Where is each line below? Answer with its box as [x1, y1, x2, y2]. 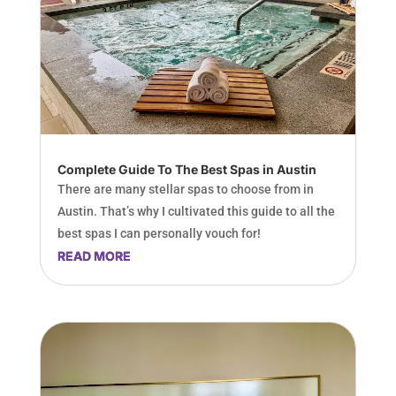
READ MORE [57, 247, 131, 263]
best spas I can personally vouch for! [57, 225, 261, 240]
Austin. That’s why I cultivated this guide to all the [57, 203, 335, 218]
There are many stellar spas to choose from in [57, 181, 314, 196]
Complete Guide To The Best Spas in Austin [57, 161, 316, 177]
